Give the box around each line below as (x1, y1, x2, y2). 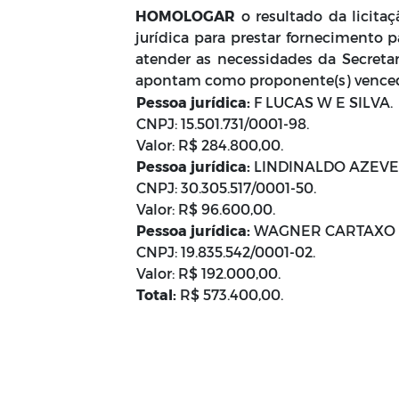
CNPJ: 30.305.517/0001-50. (136, 179, 316, 196)
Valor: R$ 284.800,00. (136, 136, 283, 153)
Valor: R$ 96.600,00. (136, 200, 275, 217)
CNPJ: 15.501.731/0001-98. (136, 115, 309, 132)
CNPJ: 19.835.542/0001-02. (136, 243, 315, 260)
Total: (136, 286, 176, 303)
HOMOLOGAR (135, 7, 235, 24)
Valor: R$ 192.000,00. (136, 265, 281, 281)
